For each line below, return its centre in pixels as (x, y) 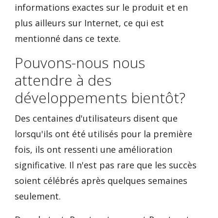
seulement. (38, 196)
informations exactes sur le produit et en (101, 7)
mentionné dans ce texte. (68, 38)
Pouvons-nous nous (80, 63)
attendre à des (63, 80)
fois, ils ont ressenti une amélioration (93, 149)
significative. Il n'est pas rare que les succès (106, 165)
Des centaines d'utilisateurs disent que (96, 118)
